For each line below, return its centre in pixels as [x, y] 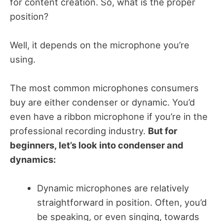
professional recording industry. [79, 131]
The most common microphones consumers [104, 88]
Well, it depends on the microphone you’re [100, 45]
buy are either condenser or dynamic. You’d [102, 102]
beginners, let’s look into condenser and [97, 145]
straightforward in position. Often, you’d [122, 203]
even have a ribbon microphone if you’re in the [109, 116]
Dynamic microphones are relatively [113, 188]
